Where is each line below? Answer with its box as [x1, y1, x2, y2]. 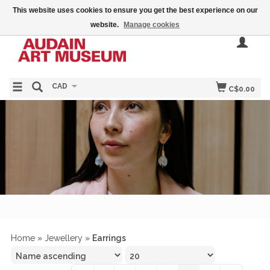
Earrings [92, 233, 126, 243]
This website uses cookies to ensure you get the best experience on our [12, 6, 258, 14]
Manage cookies [124, 20, 180, 29]
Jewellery [45, 233, 83, 243]
